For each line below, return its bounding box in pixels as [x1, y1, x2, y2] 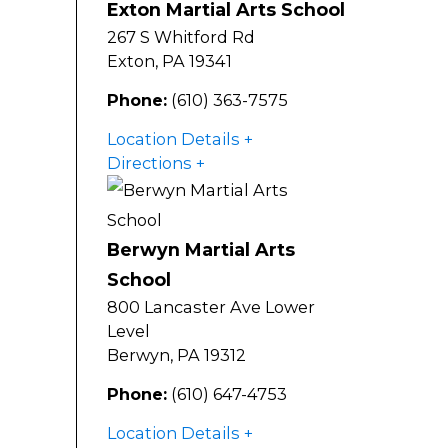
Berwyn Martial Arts [107, 239, 295, 261]
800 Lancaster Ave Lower [107, 297, 315, 318]
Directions [107, 153, 192, 174]
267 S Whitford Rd [107, 27, 255, 48]
